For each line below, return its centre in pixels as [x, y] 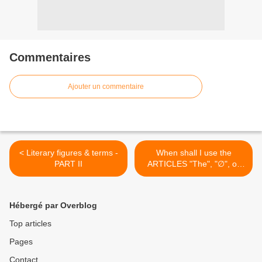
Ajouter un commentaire [106, 86]
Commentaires [50, 57]
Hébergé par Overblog [53, 205]
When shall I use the [194, 152]
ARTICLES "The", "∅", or [194, 163]
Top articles [30, 223]
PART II [68, 163]
